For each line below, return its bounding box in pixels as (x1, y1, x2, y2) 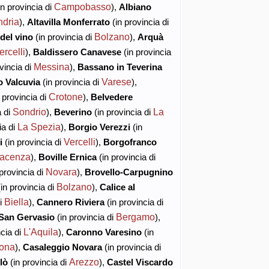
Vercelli (63, 136, 95, 147)
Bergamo (115, 211, 155, 222)
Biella (4, 196, 29, 207)
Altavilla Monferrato (26, 16, 110, 27)
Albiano (118, 1, 151, 12)
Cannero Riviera (36, 196, 104, 207)
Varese (101, 76, 131, 87)
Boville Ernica (38, 151, 97, 162)
